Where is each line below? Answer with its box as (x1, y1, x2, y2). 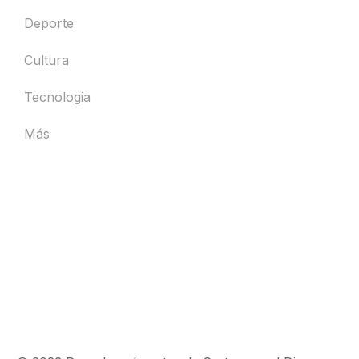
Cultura (24, 52, 69, 69)
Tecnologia (24, 89, 91, 106)
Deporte (24, 15, 74, 32)
